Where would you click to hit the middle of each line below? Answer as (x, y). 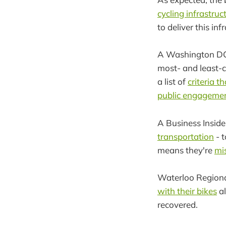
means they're (186, 150)
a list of (173, 82)
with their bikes (187, 191)
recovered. (178, 204)
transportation (186, 136)
